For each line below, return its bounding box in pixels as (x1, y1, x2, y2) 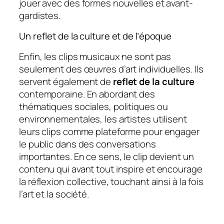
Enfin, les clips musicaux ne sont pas (19, 49, 171, 63)
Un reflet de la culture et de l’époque (19, 29, 172, 43)
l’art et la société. (19, 187, 89, 200)
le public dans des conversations (19, 137, 156, 150)
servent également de (19, 74, 113, 88)
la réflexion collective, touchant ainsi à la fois (19, 174, 204, 188)
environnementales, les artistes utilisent (19, 112, 187, 125)
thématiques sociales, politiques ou (19, 99, 168, 113)
